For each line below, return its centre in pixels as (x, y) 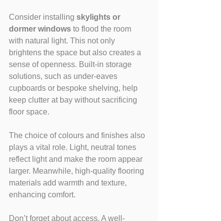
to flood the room (102, 29)
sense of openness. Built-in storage (71, 64)
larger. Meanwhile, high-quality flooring (77, 171)
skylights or (99, 17)
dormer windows (40, 29)
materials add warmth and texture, (69, 183)
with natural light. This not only (63, 40)
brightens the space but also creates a (76, 52)
